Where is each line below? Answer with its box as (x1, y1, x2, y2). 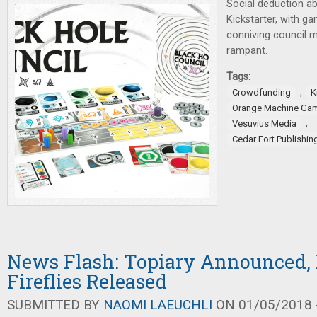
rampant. (226, 45, 267, 57)
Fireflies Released (7, 269, 167, 294)
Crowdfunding (232, 87, 291, 98)
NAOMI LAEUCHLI (103, 296, 212, 313)
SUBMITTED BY (7, 296, 103, 313)
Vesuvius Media (232, 118, 296, 129)
